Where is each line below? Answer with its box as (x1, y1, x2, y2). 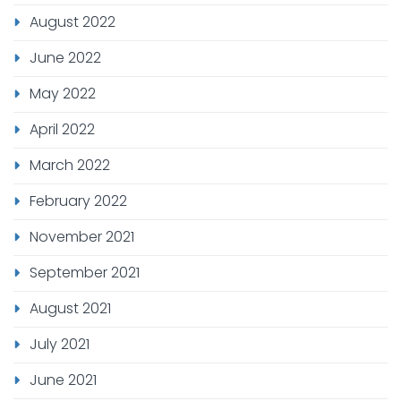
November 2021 (30, 226, 134, 247)
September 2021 (30, 261, 140, 283)
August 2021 (30, 297, 111, 319)
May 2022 (30, 82, 96, 104)
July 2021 (30, 333, 90, 354)
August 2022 (30, 11, 115, 32)
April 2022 (30, 118, 95, 140)
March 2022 (30, 154, 110, 175)
